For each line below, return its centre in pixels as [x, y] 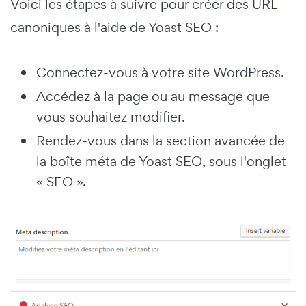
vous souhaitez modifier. [111, 116]
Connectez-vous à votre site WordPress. [160, 72]
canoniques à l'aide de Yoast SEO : [114, 27]
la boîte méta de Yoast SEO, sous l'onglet [161, 161]
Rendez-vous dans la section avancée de [161, 140]
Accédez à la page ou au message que [153, 96]
